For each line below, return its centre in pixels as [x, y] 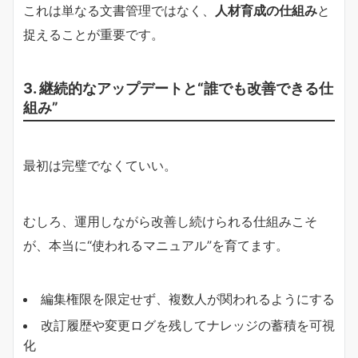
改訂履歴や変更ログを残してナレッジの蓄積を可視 [188, 325]
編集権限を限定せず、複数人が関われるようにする [188, 299]
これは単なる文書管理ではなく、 [119, 10]
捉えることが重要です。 [93, 34]
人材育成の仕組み [266, 10]
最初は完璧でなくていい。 [100, 165]
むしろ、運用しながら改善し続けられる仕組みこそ [170, 221]
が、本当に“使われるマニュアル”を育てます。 [156, 245]
